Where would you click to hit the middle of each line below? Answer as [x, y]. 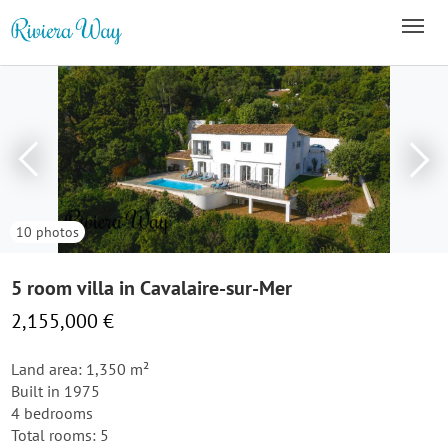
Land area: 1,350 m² [80, 369]
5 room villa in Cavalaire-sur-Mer [151, 288]
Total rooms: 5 [60, 435]
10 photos [47, 232]
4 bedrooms [52, 413]
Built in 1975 [55, 391]
